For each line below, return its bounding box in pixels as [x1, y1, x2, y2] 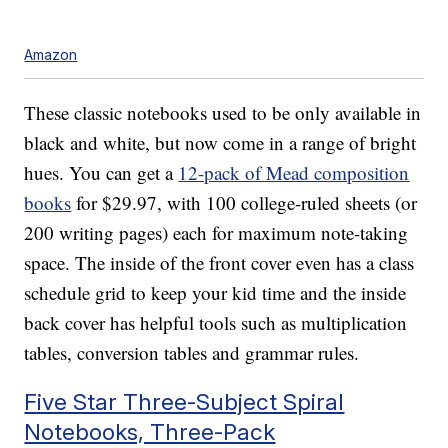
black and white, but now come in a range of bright [24, 130, 417, 156]
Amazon [24, 46, 78, 64]
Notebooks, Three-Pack [24, 418, 276, 446]
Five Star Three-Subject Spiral [24, 388, 345, 416]
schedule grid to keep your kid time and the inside [24, 280, 407, 306]
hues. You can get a [24, 160, 179, 186]
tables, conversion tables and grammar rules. [24, 340, 360, 366]
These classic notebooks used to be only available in [24, 100, 422, 126]
